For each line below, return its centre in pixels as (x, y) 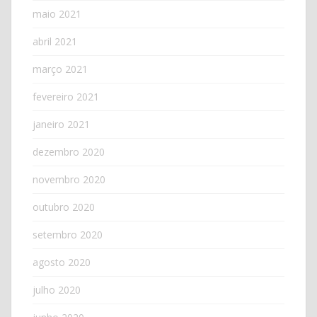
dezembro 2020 (69, 151)
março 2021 (60, 69)
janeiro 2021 (61, 124)
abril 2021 (55, 41)
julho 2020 (57, 289)
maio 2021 (57, 13)
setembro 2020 (68, 234)
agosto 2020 (62, 262)
